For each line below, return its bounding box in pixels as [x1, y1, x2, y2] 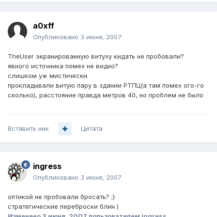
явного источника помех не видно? [8, 62, 118, 70]
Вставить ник [8, 124, 49, 133]
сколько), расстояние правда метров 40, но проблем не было [8, 91, 203, 99]
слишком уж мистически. [8, 72, 89, 80]
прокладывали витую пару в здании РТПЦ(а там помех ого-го [8, 81, 204, 90]
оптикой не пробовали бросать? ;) [8, 193, 115, 201]
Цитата [81, 124, 103, 133]
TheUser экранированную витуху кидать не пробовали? [8, 52, 184, 61]
